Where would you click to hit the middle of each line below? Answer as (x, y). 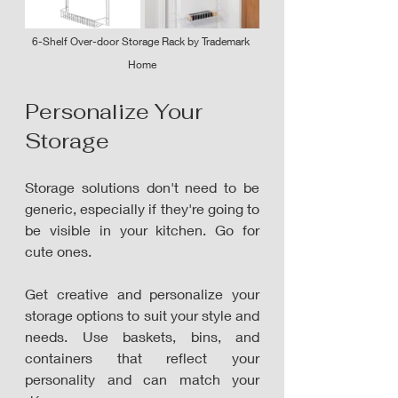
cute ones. (60, 251)
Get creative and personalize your (142, 293)
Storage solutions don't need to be (142, 187)
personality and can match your (142, 378)
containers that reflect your (142, 357)
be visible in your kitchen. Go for (142, 229)
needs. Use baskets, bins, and (142, 336)
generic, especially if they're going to (142, 208)
